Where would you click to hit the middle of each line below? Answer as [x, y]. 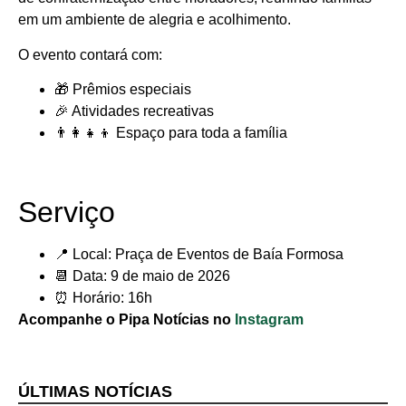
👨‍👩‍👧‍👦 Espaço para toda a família [171, 133]
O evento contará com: [90, 54]
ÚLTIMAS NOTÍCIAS [95, 392]
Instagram [269, 320]
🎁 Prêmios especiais [123, 90]
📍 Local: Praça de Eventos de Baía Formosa [199, 255]
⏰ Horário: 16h [103, 298]
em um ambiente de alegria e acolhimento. [155, 20]
